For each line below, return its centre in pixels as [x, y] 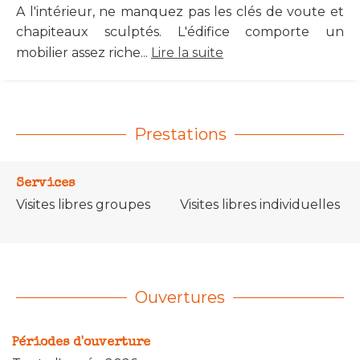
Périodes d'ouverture [81, 343]
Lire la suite [187, 52]
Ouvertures [180, 297]
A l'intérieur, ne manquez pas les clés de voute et [180, 11]
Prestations [180, 134]
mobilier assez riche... [84, 52]
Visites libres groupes [83, 204]
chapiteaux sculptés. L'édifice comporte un [180, 31]
